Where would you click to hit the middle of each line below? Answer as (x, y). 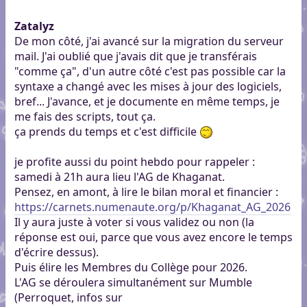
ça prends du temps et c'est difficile (107, 132)
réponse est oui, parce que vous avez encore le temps (153, 237)
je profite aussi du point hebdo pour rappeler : (134, 162)
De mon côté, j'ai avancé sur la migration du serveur (149, 41)
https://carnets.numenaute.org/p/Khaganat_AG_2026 (152, 207)
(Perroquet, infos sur (68, 298)
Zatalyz (34, 26)
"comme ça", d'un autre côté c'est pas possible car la (150, 72)
